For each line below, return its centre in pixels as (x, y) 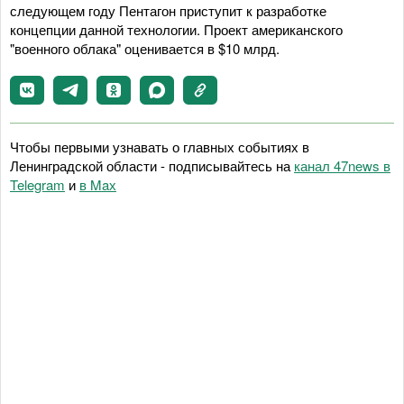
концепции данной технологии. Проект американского (176, 29)
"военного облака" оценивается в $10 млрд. (145, 48)
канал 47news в (342, 165)
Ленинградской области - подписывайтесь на (152, 165)
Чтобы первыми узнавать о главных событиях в (160, 146)
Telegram (37, 184)
